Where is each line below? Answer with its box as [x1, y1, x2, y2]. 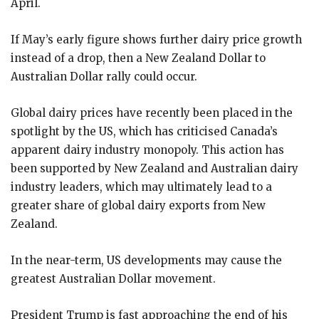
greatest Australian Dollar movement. [11, 271, 216, 286]
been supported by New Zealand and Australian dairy [11, 161, 298, 175]
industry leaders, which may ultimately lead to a [11, 179, 272, 194]
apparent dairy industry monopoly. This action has [11, 142, 284, 157]
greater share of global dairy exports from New [11, 198, 266, 212]
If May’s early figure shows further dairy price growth [11, 32, 302, 46]
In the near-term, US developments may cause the [11, 253, 282, 267]
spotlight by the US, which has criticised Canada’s [11, 124, 278, 138]
